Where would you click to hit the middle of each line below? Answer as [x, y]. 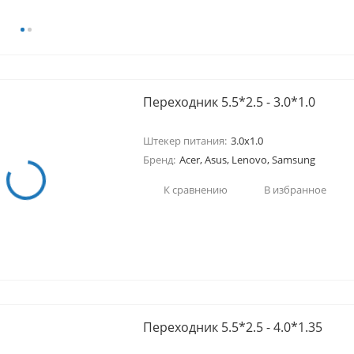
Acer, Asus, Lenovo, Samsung [247, 160]
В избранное [295, 189]
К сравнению [195, 189]
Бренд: [159, 160]
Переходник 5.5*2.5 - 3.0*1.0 [229, 102]
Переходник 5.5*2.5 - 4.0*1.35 [232, 327]
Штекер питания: [185, 141]
